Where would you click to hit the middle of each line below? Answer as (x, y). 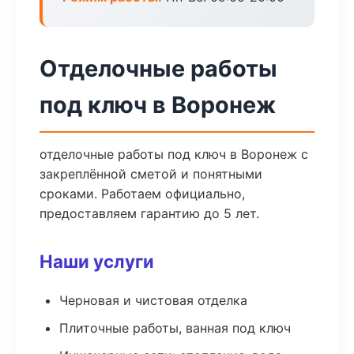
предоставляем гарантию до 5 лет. (149, 213)
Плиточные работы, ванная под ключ (175, 328)
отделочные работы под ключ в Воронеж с (174, 154)
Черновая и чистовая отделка (153, 300)
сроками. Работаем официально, (142, 194)
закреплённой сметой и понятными (151, 174)
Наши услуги (97, 261)
